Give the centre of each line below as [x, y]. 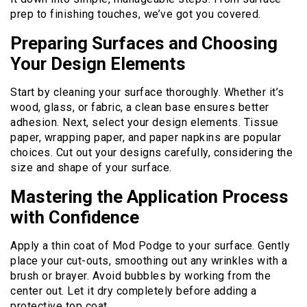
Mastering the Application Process [149, 196]
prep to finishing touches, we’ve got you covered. [136, 14]
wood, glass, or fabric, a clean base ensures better [140, 107]
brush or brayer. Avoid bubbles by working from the [140, 275]
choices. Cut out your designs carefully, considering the [151, 152]
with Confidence [75, 217]
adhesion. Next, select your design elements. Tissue [145, 122]
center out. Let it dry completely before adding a [134, 291]
